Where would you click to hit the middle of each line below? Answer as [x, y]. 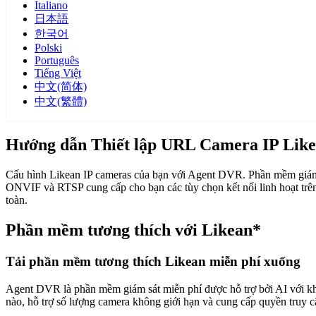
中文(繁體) [61, 102]
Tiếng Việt [58, 73]
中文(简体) [61, 87]
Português [57, 61]
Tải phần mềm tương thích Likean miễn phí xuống [153, 262]
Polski [48, 48]
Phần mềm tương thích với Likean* [133, 230]
